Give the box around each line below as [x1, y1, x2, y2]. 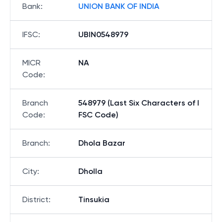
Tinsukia [78, 195, 110, 204]
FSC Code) [78, 110, 118, 119]
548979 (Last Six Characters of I [78, 98, 199, 108]
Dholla [78, 166, 103, 176]
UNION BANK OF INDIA [78, 1, 159, 11]
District [22, 195, 49, 204]
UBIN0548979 [78, 30, 128, 39]
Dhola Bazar [78, 138, 125, 148]
